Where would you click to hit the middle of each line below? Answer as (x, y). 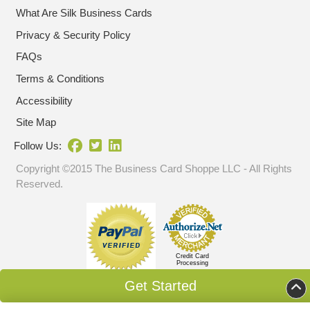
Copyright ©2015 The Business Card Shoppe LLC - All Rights (154, 169)
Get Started (160, 286)
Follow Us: (37, 146)
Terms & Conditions (60, 79)
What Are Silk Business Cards (84, 13)
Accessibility (44, 100)
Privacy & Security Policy (73, 35)
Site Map (36, 122)
